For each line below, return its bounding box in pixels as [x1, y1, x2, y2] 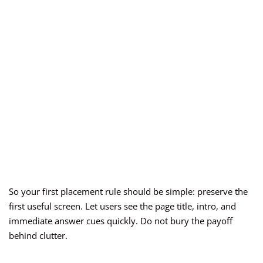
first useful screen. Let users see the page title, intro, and [9, 200, 236, 213]
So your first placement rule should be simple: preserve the [9, 186, 248, 198]
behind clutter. [9, 230, 68, 242]
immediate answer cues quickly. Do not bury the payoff [9, 215, 232, 227]
